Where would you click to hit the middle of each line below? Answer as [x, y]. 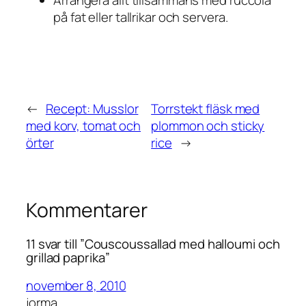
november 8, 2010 [76, 285]
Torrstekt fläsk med [206, 108]
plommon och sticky [208, 125]
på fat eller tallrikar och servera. [141, 17]
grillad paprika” [68, 258]
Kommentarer [87, 210]
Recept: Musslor [92, 108]
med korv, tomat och [84, 125]
